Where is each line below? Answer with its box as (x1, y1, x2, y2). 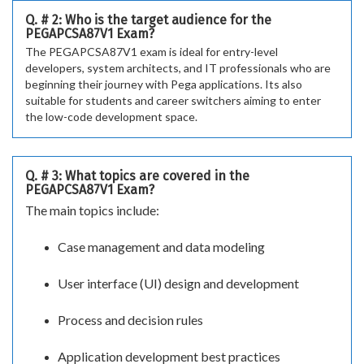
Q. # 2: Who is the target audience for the (25, 12, 271, 28)
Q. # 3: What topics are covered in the (25, 168, 249, 184)
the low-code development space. (25, 110, 197, 124)
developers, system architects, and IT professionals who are (25, 61, 331, 76)
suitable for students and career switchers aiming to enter (25, 93, 321, 108)
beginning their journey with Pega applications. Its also (25, 77, 302, 92)
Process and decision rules (58, 312, 203, 328)
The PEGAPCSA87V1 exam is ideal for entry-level (25, 45, 278, 59)
